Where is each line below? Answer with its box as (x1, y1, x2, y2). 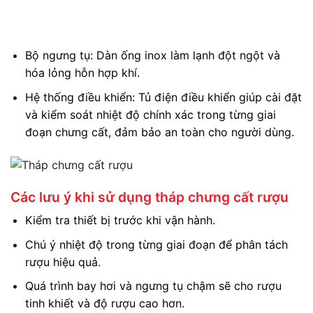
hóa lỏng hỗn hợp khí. (24, 66, 140, 80)
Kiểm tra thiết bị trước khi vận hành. (24, 213, 215, 228)
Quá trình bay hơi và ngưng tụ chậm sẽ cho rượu (24, 279, 282, 293)
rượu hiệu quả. (24, 254, 101, 269)
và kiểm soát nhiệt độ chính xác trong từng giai (24, 107, 276, 122)
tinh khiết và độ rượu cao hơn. (24, 296, 184, 311)
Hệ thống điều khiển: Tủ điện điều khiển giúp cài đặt (24, 89, 302, 104)
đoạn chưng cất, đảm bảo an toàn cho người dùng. (24, 124, 294, 139)
